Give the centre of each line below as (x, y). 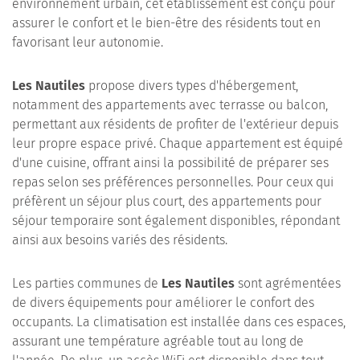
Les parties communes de (87, 283)
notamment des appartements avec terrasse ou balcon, (170, 105)
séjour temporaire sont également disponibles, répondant (176, 221)
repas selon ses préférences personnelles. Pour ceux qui (173, 182)
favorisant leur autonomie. (88, 42)
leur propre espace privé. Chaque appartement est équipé (178, 143)
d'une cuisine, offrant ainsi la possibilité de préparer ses (170, 163)
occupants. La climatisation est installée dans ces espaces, (179, 322)
